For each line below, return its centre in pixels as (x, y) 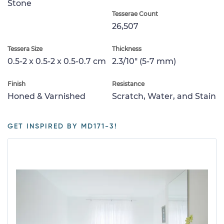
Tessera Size (25, 48)
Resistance (128, 83)
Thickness (127, 48)
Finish (16, 83)
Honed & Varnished (46, 96)
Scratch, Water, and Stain (164, 96)
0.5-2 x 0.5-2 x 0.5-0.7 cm (57, 61)
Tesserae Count (135, 13)
